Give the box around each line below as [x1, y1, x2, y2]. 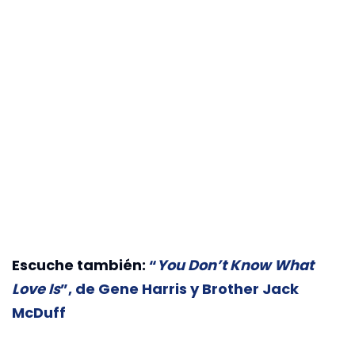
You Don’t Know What [157, 255, 314, 276]
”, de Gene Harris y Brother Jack [60, 279, 299, 300]
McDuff [12, 303, 66, 323]
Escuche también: [12, 255, 149, 276]
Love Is [12, 279, 60, 300]
